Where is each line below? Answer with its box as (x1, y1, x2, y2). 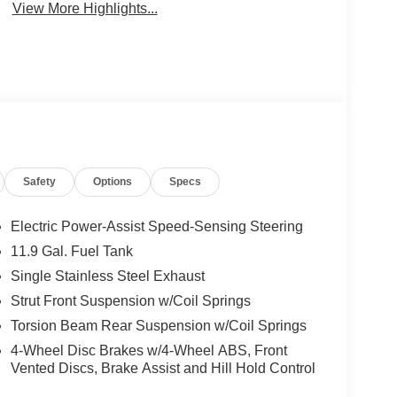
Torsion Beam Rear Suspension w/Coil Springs (10, 318, 307, 334)
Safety (23, 175, 57, 189)
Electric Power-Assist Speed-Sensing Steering (10, 219, 303, 235)
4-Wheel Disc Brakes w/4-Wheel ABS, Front (10, 343, 287, 359)
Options (93, 175, 133, 189)
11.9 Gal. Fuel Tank (10, 244, 133, 260)
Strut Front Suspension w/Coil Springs (10, 293, 251, 309)
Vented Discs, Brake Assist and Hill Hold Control (10, 361, 315, 377)
